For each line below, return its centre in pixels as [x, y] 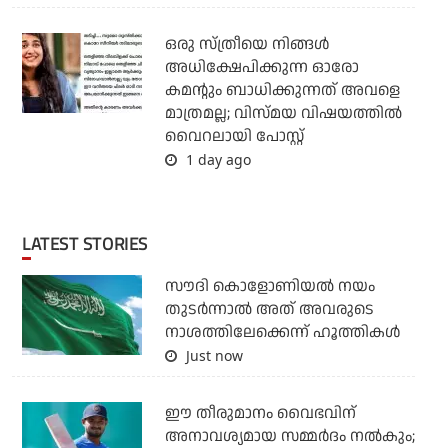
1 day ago [216, 160]
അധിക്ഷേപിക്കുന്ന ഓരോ [261, 68]
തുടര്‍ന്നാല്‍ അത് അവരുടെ [269, 310]
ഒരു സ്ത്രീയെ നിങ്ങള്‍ [247, 45]
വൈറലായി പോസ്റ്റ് [234, 137]
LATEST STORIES [89, 244]
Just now [212, 356]
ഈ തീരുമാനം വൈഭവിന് [260, 414]
